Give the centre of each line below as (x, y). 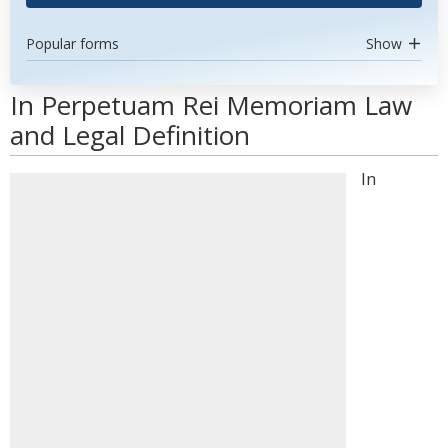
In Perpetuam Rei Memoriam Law (211, 105)
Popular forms (72, 43)
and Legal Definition (130, 135)
